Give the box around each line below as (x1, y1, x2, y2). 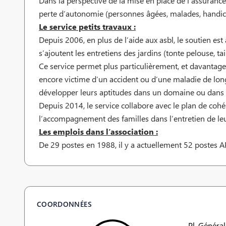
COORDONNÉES (37, 199, 92, 209)
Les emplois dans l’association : (39, 126, 158, 137)
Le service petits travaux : (39, 21, 136, 32)
